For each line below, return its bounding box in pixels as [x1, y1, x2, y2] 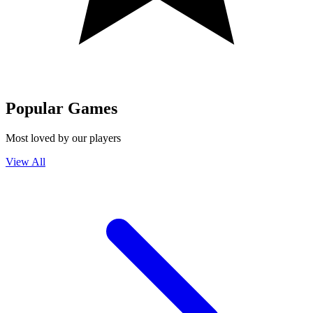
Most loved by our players [6, 131, 121, 144]
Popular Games [6, 99, 117, 117]
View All [6, 155, 45, 168]
